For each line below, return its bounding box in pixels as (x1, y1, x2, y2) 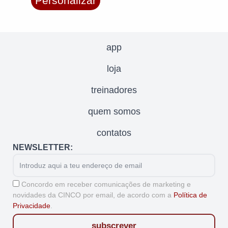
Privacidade (13, 202, 50, 210)
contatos (97, 128, 131, 138)
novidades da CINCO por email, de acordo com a (13, 191, 174, 199)
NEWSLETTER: (13, 143, 73, 152)
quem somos (88, 106, 140, 117)
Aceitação (12, 178, 48, 187)
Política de (174, 191, 207, 199)
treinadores (91, 85, 137, 96)
